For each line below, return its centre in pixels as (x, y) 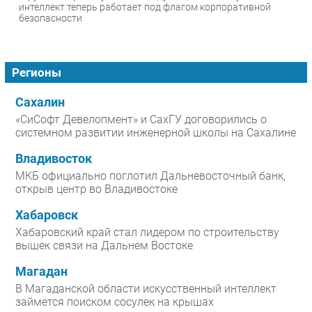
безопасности (50, 18)
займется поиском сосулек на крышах (115, 302)
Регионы (37, 73)
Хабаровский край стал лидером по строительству (147, 233)
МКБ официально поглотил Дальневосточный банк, (150, 176)
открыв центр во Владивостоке (96, 189)
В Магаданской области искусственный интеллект (146, 289)
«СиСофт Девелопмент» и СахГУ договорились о (141, 120)
